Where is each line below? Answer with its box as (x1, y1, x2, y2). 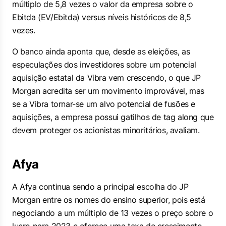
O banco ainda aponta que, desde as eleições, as (12, 46, 190, 56)
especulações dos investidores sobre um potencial (12, 60, 196, 70)
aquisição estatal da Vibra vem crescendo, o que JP (12, 73, 201, 83)
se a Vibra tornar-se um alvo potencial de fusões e (12, 99, 196, 109)
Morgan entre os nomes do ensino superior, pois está (12, 195, 205, 205)
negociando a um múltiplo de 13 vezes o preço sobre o (12, 208, 213, 218)
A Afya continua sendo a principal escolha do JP (12, 182, 189, 192)
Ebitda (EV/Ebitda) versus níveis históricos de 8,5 (12, 12, 192, 22)
